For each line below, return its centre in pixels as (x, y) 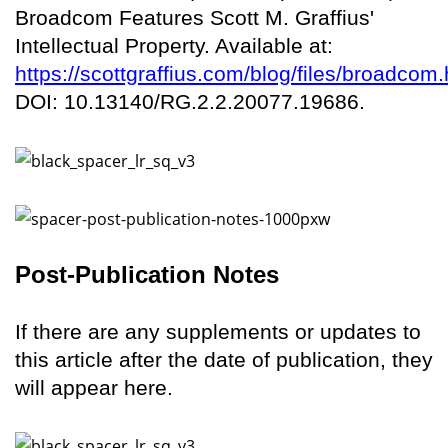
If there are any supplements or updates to (218, 331)
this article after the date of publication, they (224, 359)
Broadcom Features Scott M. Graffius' (194, 18)
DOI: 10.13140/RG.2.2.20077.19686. (190, 102)
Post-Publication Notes (147, 274)
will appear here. (94, 387)
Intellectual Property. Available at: (174, 46)
